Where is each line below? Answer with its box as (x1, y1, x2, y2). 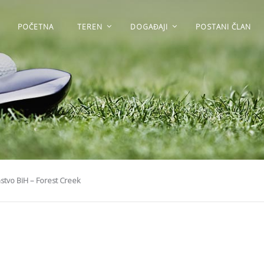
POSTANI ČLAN (196, 22, 251, 32)
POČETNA (18, 22, 54, 32)
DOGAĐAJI (130, 22, 168, 32)
